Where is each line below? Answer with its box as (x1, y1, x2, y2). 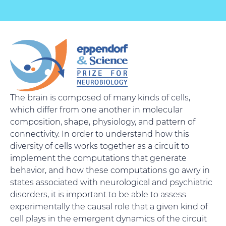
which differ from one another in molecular (10, 104, 183, 115)
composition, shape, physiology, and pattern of (10, 116, 195, 127)
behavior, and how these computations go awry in (10, 164, 210, 175)
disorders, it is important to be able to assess (10, 189, 186, 199)
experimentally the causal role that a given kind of (10, 201, 208, 211)
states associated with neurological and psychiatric (10, 177, 212, 187)
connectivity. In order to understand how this (10, 128, 189, 139)
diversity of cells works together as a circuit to (10, 140, 189, 151)
